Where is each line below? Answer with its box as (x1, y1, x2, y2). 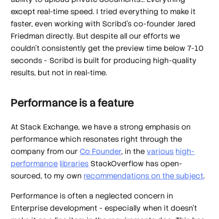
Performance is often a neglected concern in (11, 191, 174, 201)
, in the (121, 146, 147, 156)
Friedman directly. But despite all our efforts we (11, 31, 180, 41)
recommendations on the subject (84, 171, 204, 180)
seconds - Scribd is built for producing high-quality (11, 55, 197, 65)
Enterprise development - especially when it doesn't (11, 203, 197, 213)
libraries (60, 158, 89, 168)
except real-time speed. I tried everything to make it (11, 6, 196, 16)
